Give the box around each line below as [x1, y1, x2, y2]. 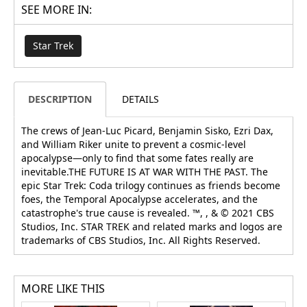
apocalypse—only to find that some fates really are [21, 151, 254, 165]
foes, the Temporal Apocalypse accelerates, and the [21, 193, 258, 206]
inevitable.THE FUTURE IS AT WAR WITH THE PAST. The [21, 165, 268, 179]
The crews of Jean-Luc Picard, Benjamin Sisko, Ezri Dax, [21, 124, 273, 138]
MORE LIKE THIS [21, 281, 105, 297]
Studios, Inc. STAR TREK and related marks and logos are [21, 220, 282, 234]
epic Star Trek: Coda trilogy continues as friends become [21, 179, 280, 193]
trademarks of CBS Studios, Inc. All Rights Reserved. [21, 234, 260, 247]
